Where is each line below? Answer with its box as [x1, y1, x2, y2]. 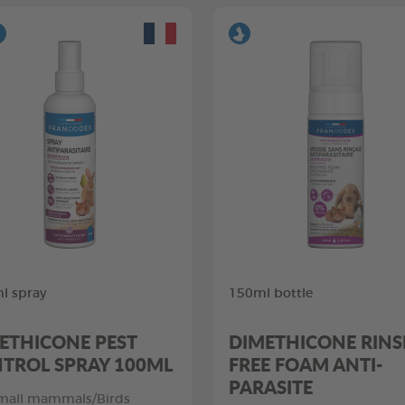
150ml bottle [229, 287, 313, 301]
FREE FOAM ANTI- [229, 352, 382, 378]
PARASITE [229, 374, 313, 400]
